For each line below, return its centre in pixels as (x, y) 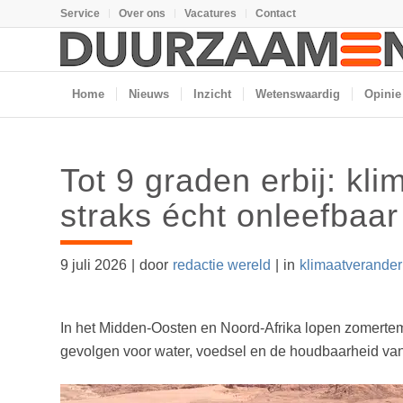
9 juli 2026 (94, 265)
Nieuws (149, 94)
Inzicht (212, 94)
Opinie (383, 94)
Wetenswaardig (298, 94)
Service (80, 13)
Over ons (142, 13)
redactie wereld (222, 265)
